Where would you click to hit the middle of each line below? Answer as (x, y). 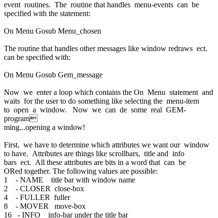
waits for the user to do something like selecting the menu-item (102, 101)
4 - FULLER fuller (37, 197)
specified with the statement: (47, 13)
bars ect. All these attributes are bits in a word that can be (96, 162)
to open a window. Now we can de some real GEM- (95, 109)
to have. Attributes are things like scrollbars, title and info (95, 153)
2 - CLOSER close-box (44, 188)
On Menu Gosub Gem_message (53, 74)
